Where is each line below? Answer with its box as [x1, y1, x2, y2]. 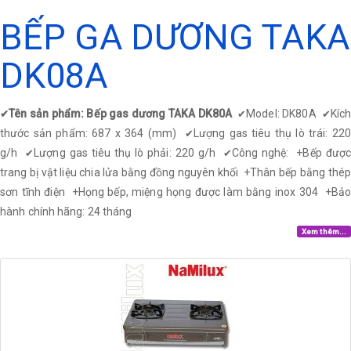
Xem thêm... [302, 226, 347, 236]
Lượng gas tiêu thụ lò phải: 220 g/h [34, 146, 223, 159]
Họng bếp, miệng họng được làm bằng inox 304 [78, 185, 325, 198]
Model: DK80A [246, 107, 322, 120]
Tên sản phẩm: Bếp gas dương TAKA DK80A [9, 107, 238, 120]
